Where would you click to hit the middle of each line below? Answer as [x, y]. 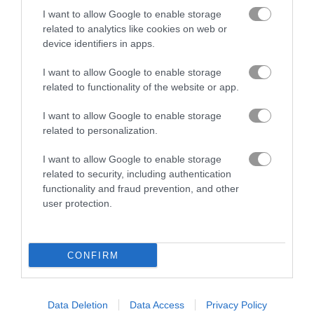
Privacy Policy [236, 305]
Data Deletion [77, 305]
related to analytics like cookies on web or [135, 29]
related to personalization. [100, 130]
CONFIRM [93, 255]
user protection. [77, 203]
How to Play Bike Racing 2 [91, 129]
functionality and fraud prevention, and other [141, 189]
